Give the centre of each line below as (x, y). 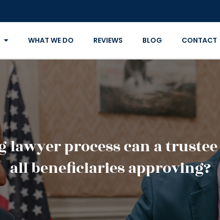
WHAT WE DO (51, 40)
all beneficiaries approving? (110, 168)
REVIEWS (108, 40)
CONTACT (199, 40)
